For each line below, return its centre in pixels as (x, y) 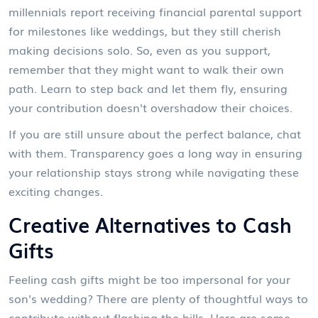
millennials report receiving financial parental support (155, 11)
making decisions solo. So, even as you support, (139, 50)
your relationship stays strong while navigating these (154, 172)
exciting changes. (56, 191)
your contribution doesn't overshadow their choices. (150, 107)
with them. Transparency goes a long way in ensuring (155, 153)
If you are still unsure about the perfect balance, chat (155, 133)
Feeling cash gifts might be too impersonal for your (149, 279)
